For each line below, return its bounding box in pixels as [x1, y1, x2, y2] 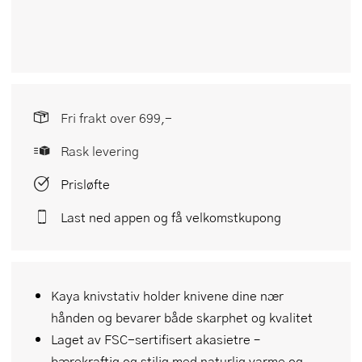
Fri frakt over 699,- [61, 107, 172, 127]
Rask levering [61, 141, 139, 160]
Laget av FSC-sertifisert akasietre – [51, 329, 260, 348]
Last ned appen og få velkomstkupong [61, 207, 281, 226]
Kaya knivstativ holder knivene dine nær [51, 285, 284, 305]
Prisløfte [61, 174, 110, 193]
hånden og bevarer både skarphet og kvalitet [51, 307, 313, 326]
